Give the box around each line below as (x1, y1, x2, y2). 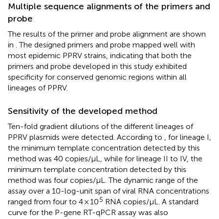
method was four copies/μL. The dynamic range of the (8, 175, 198, 185)
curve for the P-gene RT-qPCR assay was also (8, 207, 168, 217)
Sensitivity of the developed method (8, 105, 157, 116)
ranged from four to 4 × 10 (8, 197, 99, 206)
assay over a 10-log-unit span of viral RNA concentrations (8, 186, 209, 196)
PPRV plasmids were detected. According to (8, 132, 164, 142)
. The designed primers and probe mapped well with (16, 40, 195, 49)
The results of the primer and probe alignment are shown (8, 29, 206, 39)
